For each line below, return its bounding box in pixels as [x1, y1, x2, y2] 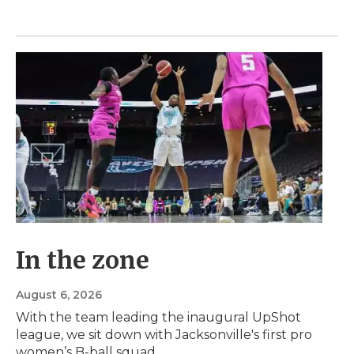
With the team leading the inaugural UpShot [16, 310, 301, 326]
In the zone [16, 245, 149, 276]
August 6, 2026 [16, 288, 102, 303]
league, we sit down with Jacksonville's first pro [16, 327, 312, 343]
